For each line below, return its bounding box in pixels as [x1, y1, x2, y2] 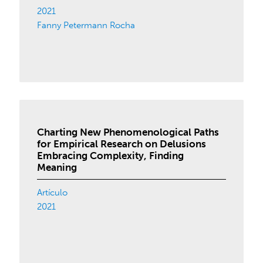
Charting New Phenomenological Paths [37, 126, 220, 138]
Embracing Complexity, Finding [37, 150, 184, 161]
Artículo [37, 187, 68, 198]
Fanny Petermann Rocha [37, 20, 136, 31]
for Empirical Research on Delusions [37, 138, 207, 150]
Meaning [37, 161, 77, 173]
